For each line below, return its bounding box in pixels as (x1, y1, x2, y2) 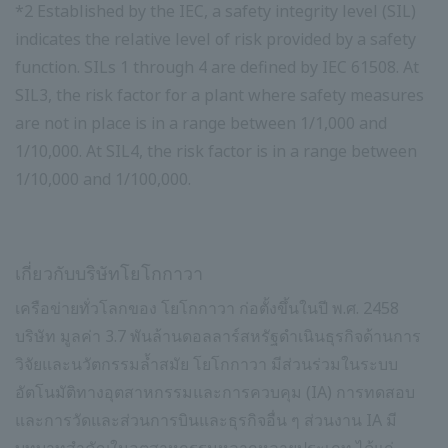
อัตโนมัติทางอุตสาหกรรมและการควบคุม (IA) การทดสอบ (15, 381, 415, 404)
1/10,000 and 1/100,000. (15, 168, 191, 191)
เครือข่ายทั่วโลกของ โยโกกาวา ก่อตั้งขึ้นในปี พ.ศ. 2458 (15, 297, 399, 320)
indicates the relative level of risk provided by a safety (15, 28, 416, 51)
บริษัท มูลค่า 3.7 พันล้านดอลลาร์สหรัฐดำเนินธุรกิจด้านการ (15, 325, 421, 348)
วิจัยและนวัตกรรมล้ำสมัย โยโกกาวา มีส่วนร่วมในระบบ (15, 353, 398, 376)
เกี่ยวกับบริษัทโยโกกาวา (15, 261, 203, 286)
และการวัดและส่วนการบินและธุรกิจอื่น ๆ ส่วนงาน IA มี (15, 409, 397, 432)
